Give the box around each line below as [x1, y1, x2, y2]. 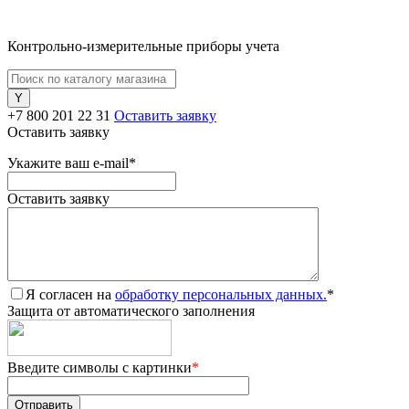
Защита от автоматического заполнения [7, 303, 255, 319]
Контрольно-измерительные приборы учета [7, 38, 279, 54]
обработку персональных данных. [115, 287, 327, 302]
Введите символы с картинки [7, 360, 192, 375]
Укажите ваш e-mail [7, 155, 129, 171]
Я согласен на [26, 287, 115, 302]
